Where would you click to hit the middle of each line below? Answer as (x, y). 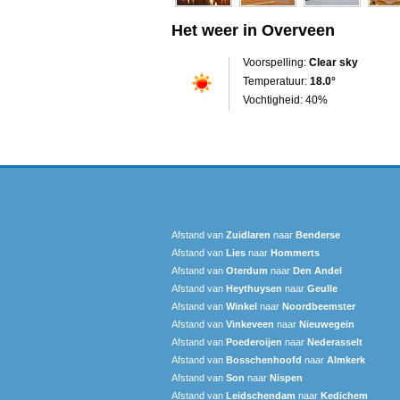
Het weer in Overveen (253, 30)
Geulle (322, 288)
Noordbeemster (319, 306)
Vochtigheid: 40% (285, 100)
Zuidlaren (248, 234)
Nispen (286, 377)
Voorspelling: (276, 62)
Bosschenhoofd (264, 359)
